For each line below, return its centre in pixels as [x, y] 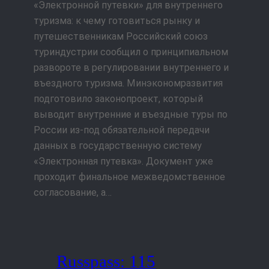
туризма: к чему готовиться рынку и [117, 21]
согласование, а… [73, 193]
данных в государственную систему [118, 146]
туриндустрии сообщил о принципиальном [131, 52]
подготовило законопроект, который [118, 99]
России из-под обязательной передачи [122, 130]
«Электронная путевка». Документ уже [123, 162]
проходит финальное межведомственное [129, 177]
